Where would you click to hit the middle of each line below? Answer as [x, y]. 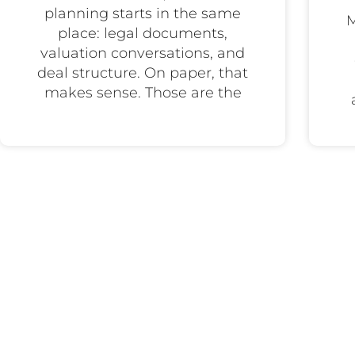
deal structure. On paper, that [143, 73]
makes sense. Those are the [143, 92]
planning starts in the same [143, 13]
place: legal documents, [143, 33]
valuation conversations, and [143, 53]
